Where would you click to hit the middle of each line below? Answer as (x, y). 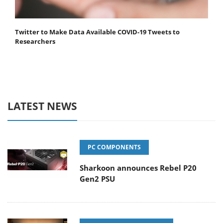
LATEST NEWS (42, 106)
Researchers (35, 42)
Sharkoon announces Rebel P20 (138, 168)
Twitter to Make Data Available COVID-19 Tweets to (97, 32)
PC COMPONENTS (114, 147)
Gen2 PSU (97, 179)
